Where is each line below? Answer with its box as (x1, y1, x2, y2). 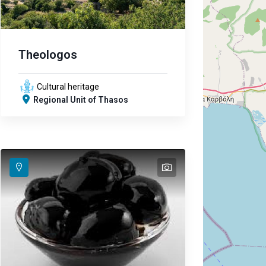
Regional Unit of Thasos (33, 95, 128, 105)
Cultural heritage (36, 82, 99, 92)
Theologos (18, 47, 77, 62)
